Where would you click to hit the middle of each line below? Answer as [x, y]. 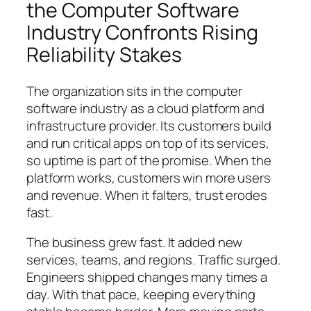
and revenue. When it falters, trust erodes [147, 195]
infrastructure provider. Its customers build [149, 125]
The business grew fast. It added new [135, 243]
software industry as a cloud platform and [145, 108]
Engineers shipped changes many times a [147, 277]
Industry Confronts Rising [142, 33]
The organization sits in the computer [135, 91]
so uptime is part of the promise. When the [149, 160]
